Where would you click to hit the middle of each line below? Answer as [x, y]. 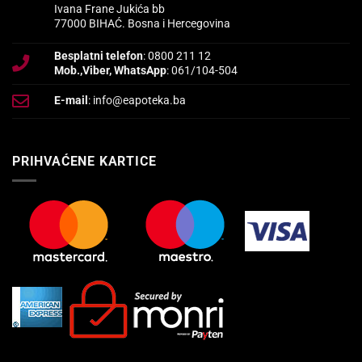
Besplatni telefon [99, 56]
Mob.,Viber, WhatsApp [111, 70]
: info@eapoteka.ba [137, 100]
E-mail [72, 100]
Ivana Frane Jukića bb [110, 9]
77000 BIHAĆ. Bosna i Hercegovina [143, 23]
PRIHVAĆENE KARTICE [84, 161]
